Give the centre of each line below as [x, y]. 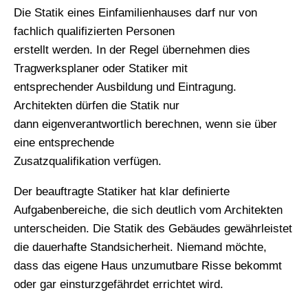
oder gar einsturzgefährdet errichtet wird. [119, 285]
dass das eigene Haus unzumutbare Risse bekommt [148, 266]
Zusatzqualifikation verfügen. [88, 162]
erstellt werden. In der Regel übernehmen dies [132, 50]
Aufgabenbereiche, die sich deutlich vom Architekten [148, 210]
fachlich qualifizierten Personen [94, 32]
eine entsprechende [64, 143]
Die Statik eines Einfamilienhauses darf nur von [135, 13]
